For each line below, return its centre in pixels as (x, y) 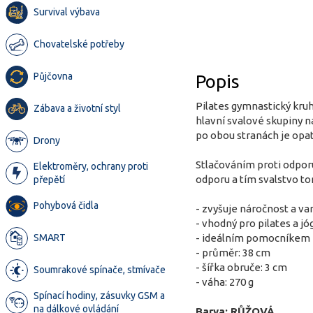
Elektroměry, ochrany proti (91, 166)
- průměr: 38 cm (233, 253)
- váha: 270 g (225, 282)
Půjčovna (53, 76)
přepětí (49, 180)
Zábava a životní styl (77, 108)
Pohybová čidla (66, 205)
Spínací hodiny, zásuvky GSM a (99, 296)
